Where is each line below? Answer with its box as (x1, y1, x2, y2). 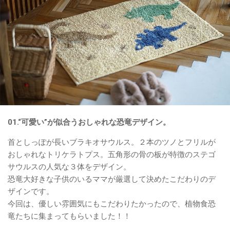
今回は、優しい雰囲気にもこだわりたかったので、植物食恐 (8, 199, 216, 209)
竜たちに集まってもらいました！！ (8, 212, 131, 221)
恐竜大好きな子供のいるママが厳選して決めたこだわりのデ (8, 175, 216, 184)
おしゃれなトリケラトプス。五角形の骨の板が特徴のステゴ (8, 150, 216, 160)
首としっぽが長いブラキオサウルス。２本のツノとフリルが (8, 138, 216, 147)
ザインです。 (8, 187, 54, 197)
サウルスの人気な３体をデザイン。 (8, 162, 131, 172)
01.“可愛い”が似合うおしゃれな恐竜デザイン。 (8, 118, 170, 127)
